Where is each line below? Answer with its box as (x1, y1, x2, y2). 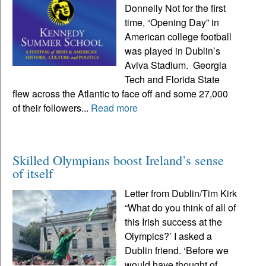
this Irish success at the (125, 214, 223, 229)
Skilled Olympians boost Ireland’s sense (12, 150, 224, 169)
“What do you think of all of (125, 200, 236, 214)
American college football (125, 29, 232, 43)
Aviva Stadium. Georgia (125, 58, 227, 72)
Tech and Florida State (125, 72, 220, 86)
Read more (91, 100, 138, 115)
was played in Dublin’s (125, 43, 221, 58)
